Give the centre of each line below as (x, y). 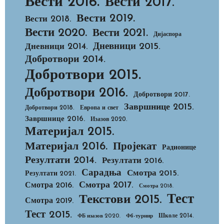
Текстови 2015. (120, 199)
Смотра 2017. (106, 185)
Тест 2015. (48, 215)
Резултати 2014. (61, 160)
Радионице (179, 147)
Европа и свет (99, 108)
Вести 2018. (48, 19)
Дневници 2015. (127, 46)
